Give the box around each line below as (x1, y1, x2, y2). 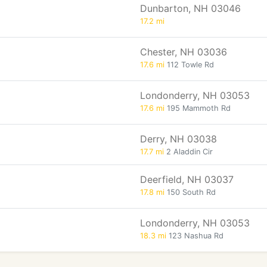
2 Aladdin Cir (164, 147, 213, 156)
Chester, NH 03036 (140, 46, 227, 58)
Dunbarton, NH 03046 (140, 2, 241, 14)
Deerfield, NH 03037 (140, 173, 234, 185)
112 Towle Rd (164, 60, 214, 69)
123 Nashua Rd (166, 231, 223, 240)
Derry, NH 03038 (140, 133, 217, 145)
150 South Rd (164, 188, 216, 197)
